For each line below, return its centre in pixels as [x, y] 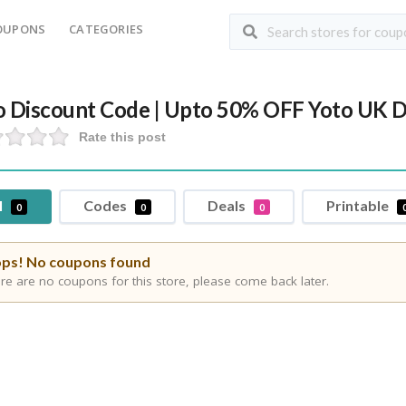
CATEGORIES [106, 29]
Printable [359, 205]
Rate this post [123, 137]
